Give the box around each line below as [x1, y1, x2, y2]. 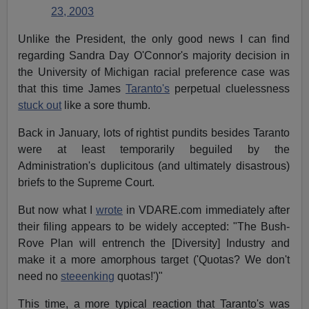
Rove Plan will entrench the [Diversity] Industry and [18, 237, 290, 250]
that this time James [18, 83, 126, 95]
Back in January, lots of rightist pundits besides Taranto [18, 127, 290, 139]
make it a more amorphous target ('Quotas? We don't [18, 254, 290, 266]
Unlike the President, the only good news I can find [18, 33, 290, 46]
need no [18, 270, 61, 283]
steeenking [61, 270, 115, 283]
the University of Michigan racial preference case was [18, 66, 290, 79]
